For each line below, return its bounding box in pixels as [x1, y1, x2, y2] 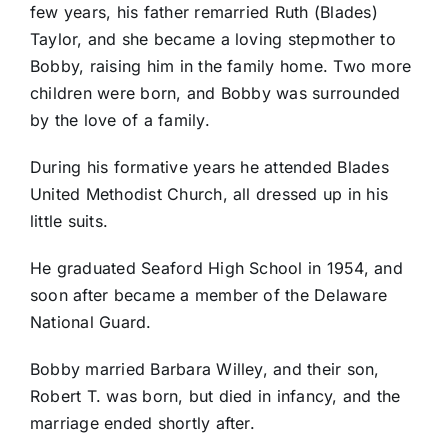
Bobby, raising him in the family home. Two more [29, 56, 412, 77]
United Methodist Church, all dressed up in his [29, 184, 389, 205]
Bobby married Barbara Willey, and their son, [29, 359, 380, 380]
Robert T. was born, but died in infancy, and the [29, 386, 401, 407]
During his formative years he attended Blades [29, 157, 389, 178]
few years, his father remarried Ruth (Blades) [29, 2, 378, 23]
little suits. [29, 211, 109, 232]
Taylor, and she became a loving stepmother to [29, 29, 396, 50]
